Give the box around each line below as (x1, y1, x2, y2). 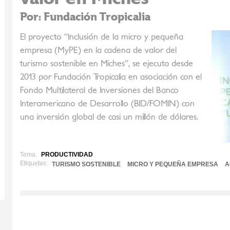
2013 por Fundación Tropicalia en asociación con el (20, 73, 202, 81)
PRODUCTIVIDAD (41, 151, 93, 159)
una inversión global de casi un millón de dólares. (20, 113, 198, 121)
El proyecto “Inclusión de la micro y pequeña (20, 33, 183, 41)
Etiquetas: (20, 160, 48, 167)
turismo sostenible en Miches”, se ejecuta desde (20, 60, 193, 68)
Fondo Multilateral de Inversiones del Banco (20, 86, 179, 94)
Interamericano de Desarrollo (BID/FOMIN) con (20, 100, 195, 108)
